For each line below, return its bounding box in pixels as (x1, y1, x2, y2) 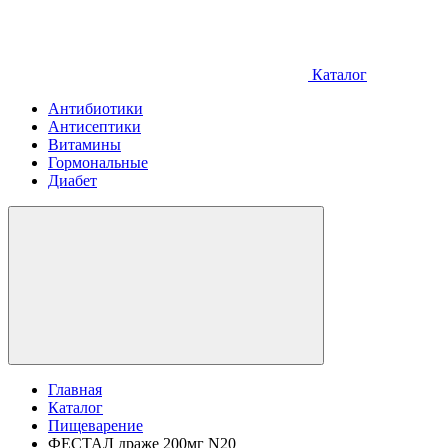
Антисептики (48, 118, 141, 135)
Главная (48, 381, 102, 398)
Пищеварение (48, 417, 143, 434)
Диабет (48, 172, 97, 189)
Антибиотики (48, 100, 143, 117)
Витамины (48, 136, 121, 153)
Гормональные (48, 154, 148, 171)
